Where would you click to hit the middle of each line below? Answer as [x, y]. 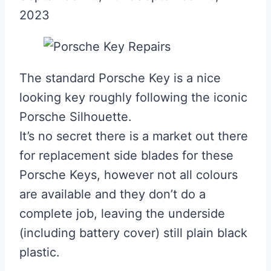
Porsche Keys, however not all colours [129, 175]
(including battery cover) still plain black [133, 233]
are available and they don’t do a [113, 194]
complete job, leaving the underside [122, 214]
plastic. [40, 253]
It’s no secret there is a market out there [134, 136]
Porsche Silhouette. [76, 117]
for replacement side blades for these [126, 156]
